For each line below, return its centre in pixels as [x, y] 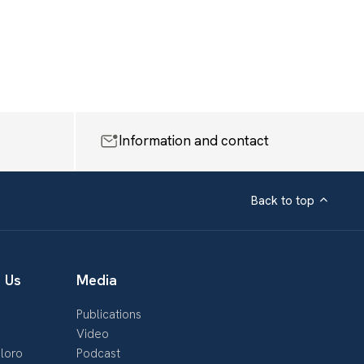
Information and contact [193, 141]
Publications [109, 314]
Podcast [98, 353]
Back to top [283, 201]
